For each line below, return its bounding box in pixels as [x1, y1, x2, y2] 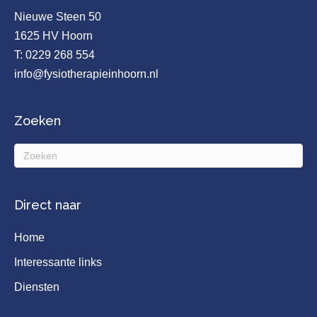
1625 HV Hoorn [14, 30, 93, 42]
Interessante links [14, 256, 102, 268]
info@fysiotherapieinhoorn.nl [14, 68, 158, 80]
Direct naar [14, 197, 81, 212]
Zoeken [14, 113, 61, 128]
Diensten [14, 281, 59, 293]
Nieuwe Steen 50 [14, 11, 101, 23]
